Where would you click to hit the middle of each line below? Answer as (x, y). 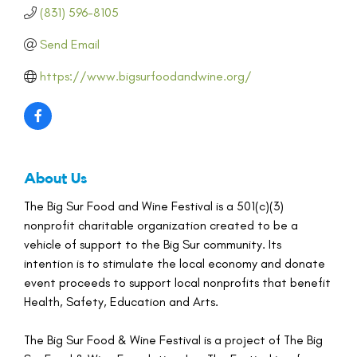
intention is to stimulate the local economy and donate (175, 264)
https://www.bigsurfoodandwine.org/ (146, 76)
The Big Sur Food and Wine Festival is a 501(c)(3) (154, 206)
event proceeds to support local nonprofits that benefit (177, 283)
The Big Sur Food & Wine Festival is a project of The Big (173, 340)
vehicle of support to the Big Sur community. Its (153, 245)
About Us (55, 179)
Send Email (70, 45)
